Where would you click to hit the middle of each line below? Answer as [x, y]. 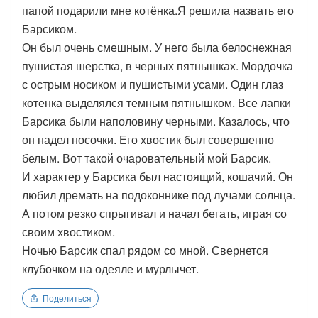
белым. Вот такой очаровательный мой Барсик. [147, 158]
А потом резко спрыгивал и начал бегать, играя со [154, 213]
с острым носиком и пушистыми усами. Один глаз [153, 84]
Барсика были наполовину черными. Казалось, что [156, 121]
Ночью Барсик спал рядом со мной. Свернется [145, 250]
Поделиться [67, 297]
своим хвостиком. [68, 231]
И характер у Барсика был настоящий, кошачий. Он [158, 176]
